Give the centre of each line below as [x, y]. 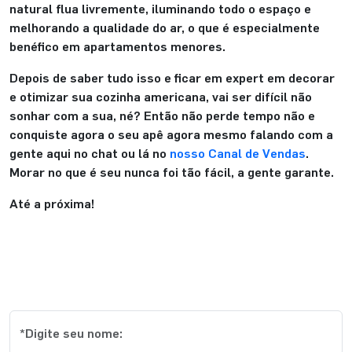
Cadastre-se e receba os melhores [176, 269]
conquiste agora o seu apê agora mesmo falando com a [171, 134]
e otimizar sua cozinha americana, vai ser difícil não [161, 97]
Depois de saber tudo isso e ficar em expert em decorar [172, 78]
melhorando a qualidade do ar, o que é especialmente [165, 27]
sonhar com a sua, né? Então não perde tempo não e [162, 115]
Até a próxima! [52, 203]
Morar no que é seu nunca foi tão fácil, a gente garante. [172, 172]
